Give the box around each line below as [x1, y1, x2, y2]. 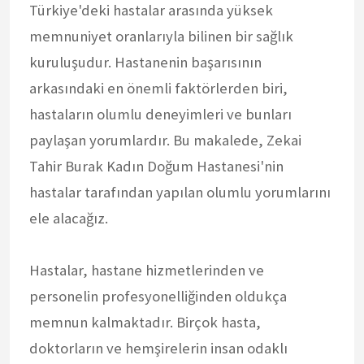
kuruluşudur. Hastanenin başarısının [29, 52, 262, 71]
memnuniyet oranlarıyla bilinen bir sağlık [29, 26, 293, 45]
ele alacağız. [29, 208, 108, 227]
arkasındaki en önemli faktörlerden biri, [29, 78, 288, 97]
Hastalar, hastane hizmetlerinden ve [29, 260, 264, 279]
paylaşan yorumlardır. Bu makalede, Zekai [29, 130, 301, 149]
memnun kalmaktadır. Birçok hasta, [29, 312, 261, 331]
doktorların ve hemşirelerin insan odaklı [29, 338, 288, 357]
